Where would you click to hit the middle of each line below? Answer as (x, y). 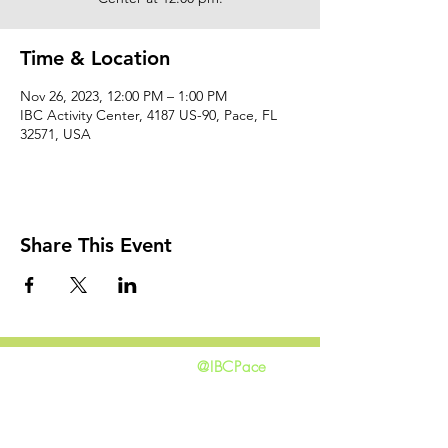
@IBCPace (232, 366)
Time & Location (95, 57)
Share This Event (96, 244)
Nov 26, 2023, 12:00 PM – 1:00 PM (123, 95)
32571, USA (55, 133)
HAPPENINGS (84, 418)
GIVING (56, 393)
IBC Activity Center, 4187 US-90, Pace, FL (148, 114)
